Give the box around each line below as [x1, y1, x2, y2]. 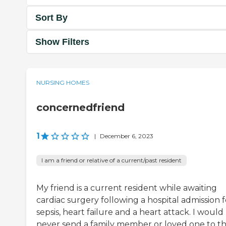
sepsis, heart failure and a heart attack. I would [36, 207, 223, 217]
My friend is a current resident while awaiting [36, 183, 217, 193]
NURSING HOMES [36, 79, 89, 87]
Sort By [35, 12, 68, 23]
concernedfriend [36, 101, 125, 114]
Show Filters [35, 36, 89, 47]
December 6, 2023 [100, 132, 153, 140]
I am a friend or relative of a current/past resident [41, 156, 182, 164]
